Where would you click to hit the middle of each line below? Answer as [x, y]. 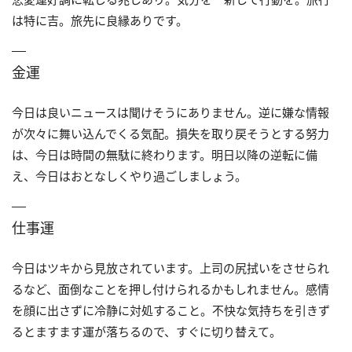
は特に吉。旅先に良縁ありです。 [100, 20]
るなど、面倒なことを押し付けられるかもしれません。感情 [170, 289]
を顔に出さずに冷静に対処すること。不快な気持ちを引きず [171, 310]
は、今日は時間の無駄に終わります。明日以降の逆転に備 [165, 154]
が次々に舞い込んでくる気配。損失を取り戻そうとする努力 [170, 133]
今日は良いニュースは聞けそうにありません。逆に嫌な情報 [170, 112]
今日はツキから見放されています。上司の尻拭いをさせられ [170, 268]
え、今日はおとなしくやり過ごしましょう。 [129, 176]
